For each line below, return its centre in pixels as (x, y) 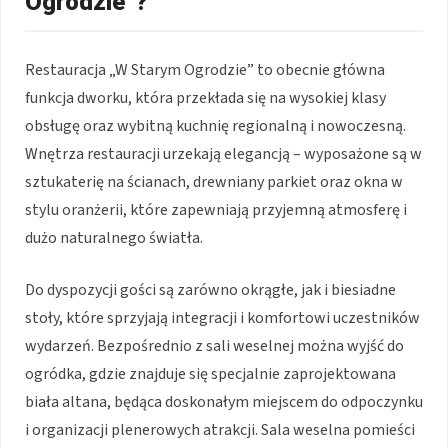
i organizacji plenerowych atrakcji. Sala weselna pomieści (220, 429)
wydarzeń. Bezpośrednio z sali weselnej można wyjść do (214, 345)
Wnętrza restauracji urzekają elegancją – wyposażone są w (223, 153)
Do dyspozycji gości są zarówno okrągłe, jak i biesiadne (210, 289)
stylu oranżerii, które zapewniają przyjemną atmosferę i (216, 209)
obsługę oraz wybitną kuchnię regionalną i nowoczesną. (215, 125)
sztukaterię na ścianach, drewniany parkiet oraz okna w (214, 181)
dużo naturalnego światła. (114, 237)
